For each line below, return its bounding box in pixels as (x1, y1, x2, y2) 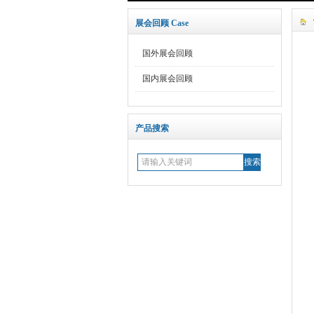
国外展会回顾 (142, 48, 193, 58)
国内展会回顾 (142, 74, 193, 83)
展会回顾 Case (135, 18, 189, 28)
